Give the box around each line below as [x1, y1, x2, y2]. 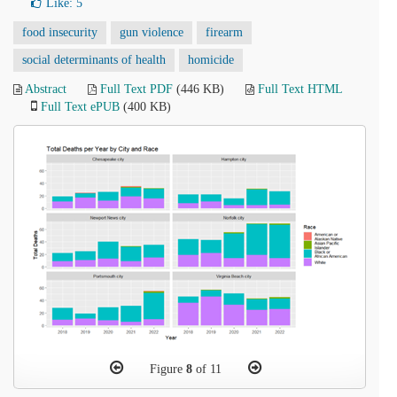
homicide [188, 53, 234, 66]
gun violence [120, 26, 183, 39]
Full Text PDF [100, 82, 173, 96]
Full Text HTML [258, 82, 342, 96]
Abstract [25, 82, 66, 96]
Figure [149, 362, 186, 376]
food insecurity [22, 26, 97, 39]
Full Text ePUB [41, 100, 120, 113]
